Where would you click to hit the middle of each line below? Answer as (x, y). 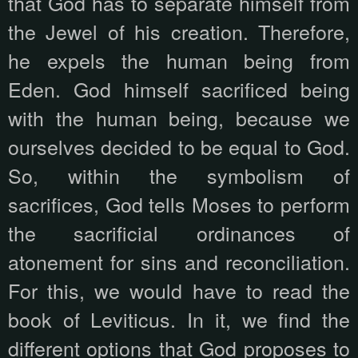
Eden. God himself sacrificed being (179, 89)
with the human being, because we (179, 118)
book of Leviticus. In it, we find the (179, 319)
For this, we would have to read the (179, 290)
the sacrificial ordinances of (179, 233)
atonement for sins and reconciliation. (179, 262)
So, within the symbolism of (179, 175)
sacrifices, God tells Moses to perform (179, 204)
